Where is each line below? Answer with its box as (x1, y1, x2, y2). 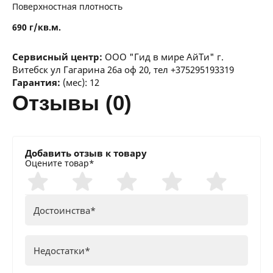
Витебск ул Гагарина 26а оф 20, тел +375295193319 (12, 63, 234, 76)
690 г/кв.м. (12, 21, 61, 33)
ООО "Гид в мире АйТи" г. (105, 51, 224, 63)
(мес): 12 (63, 76, 99, 88)
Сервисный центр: (12, 51, 105, 63)
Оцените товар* (25, 157, 94, 169)
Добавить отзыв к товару (25, 147, 147, 159)
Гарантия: (12, 76, 63, 88)
